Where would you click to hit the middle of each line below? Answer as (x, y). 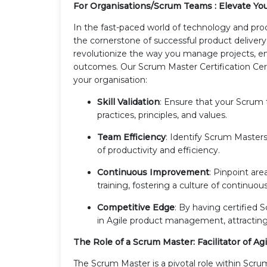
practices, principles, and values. (162, 115)
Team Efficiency (131, 137)
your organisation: (110, 80)
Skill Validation (128, 102)
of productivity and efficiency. (159, 150)
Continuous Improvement (153, 172)
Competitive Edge (136, 207)
